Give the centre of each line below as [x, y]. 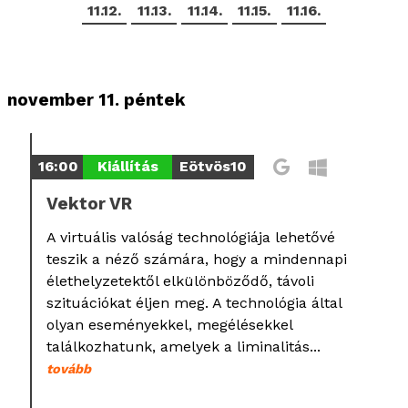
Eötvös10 [213, 167]
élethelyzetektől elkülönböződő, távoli [181, 280]
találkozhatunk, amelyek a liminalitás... [184, 346]
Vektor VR [90, 204]
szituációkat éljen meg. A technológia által [194, 302]
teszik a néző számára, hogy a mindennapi [197, 259]
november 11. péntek [97, 100]
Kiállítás [127, 167]
